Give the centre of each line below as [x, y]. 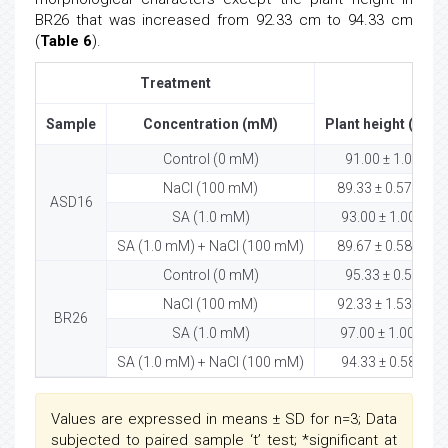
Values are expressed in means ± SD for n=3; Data [224, 419]
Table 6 [66, 41]
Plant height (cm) [382, 124]
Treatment [175, 83]
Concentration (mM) [210, 124]
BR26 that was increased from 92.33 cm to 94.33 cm [224, 20]
